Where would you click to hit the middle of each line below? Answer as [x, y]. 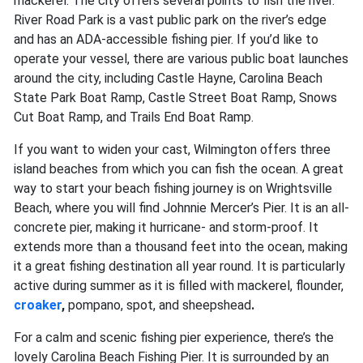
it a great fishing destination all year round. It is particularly [179, 267]
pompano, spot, [112, 305]
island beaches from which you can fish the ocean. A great [179, 169]
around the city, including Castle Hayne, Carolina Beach [168, 79]
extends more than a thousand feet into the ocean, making [181, 247]
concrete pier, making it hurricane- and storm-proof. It [166, 228]
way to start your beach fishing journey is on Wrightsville [173, 189]
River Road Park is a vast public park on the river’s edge [170, 20]
